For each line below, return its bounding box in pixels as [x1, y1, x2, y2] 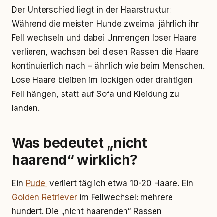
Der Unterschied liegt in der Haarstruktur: [12, 5, 171, 15]
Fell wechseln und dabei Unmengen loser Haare [12, 33, 197, 43]
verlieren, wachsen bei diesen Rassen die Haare [12, 47, 199, 57]
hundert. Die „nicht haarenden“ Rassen [12, 206, 162, 216]
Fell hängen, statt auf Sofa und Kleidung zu [12, 89, 179, 99]
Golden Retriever [12, 192, 77, 202]
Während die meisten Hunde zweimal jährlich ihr [12, 19, 199, 29]
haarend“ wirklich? [12, 152, 138, 168]
